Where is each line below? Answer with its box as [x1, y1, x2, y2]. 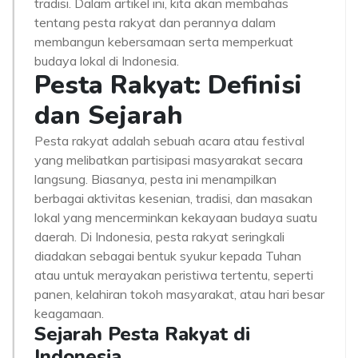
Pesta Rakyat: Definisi [34, 68, 302, 102]
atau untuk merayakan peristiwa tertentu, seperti [34, 267, 313, 283]
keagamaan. [34, 305, 104, 321]
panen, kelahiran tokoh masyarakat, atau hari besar [34, 286, 324, 302]
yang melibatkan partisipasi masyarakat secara [34, 152, 303, 168]
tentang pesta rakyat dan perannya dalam [34, 14, 276, 30]
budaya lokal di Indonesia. [34, 53, 179, 69]
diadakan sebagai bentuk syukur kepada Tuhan [34, 248, 301, 264]
